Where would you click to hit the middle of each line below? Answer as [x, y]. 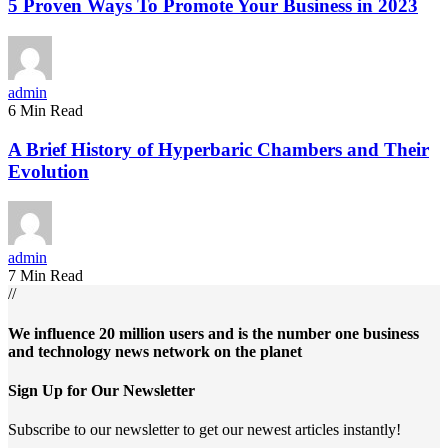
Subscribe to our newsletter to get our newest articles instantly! [204, 430]
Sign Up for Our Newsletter [101, 390]
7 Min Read [45, 276]
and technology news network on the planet [155, 351]
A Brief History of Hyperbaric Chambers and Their [218, 149]
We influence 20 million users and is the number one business [213, 333]
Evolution [48, 171]
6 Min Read [45, 110]
